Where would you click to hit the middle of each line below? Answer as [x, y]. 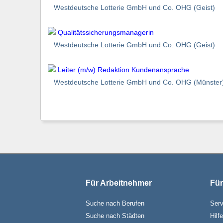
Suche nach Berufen [115, 203]
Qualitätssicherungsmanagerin [106, 32]
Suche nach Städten [115, 216]
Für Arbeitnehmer [119, 183]
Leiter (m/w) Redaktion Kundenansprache [123, 69]
